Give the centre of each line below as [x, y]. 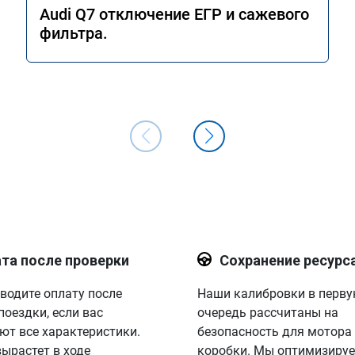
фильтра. [74, 33]
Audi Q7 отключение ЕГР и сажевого [174, 14]
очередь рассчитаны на [267, 313]
